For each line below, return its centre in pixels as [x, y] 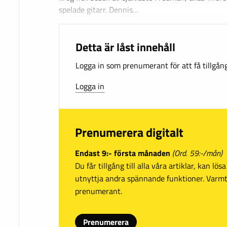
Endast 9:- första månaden [123, 153]
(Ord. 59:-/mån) [197, 153]
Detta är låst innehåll [125, 47]
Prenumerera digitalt [129, 133]
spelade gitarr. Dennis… [99, 10]
